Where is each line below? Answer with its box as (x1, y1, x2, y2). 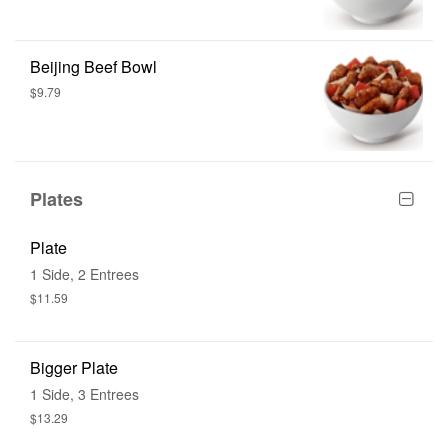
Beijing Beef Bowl (30, 54, 157, 78)
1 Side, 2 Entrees (30, 263, 139, 284)
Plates (30, 185, 84, 212)
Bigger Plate (30, 355, 118, 379)
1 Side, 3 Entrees (30, 383, 139, 404)
